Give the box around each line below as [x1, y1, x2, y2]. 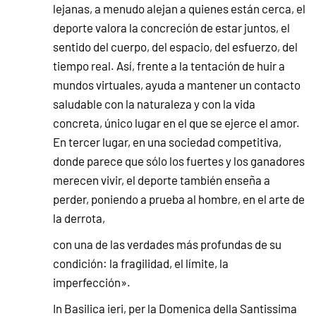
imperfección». [53, 274, 130, 290]
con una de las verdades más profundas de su [53, 236, 281, 252]
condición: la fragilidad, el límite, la [53, 255, 229, 271]
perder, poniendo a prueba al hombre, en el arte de [53, 190, 305, 207]
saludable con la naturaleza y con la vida [53, 95, 255, 111]
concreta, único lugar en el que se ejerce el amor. [53, 114, 300, 130]
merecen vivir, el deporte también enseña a [53, 171, 270, 188]
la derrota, [53, 209, 105, 226]
